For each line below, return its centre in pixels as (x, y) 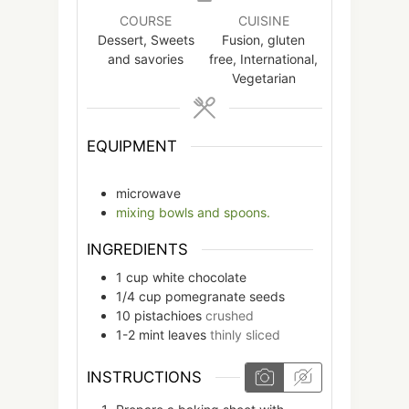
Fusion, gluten (263, 39)
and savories (146, 58)
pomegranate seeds (225, 296)
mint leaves (173, 334)
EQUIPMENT (132, 146)
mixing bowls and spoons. (193, 213)
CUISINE (263, 20)
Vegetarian (263, 78)
